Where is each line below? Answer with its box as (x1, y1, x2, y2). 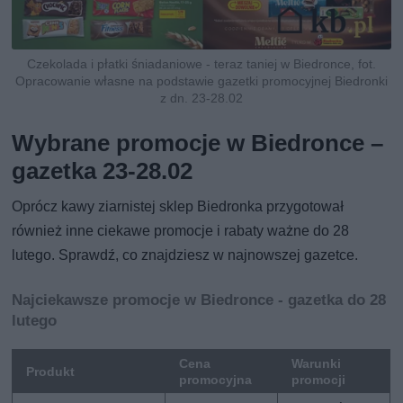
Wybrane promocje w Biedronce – (12, 129, 384, 157)
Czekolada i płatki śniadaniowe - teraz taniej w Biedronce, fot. (26, 56, 376, 71)
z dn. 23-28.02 (159, 90, 243, 105)
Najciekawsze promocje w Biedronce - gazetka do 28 (12, 290, 387, 309)
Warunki (291, 355, 342, 371)
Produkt (26, 363, 76, 379)
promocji (291, 372, 346, 387)
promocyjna (179, 372, 253, 387)
